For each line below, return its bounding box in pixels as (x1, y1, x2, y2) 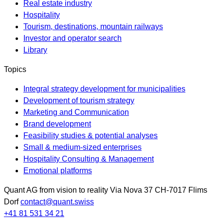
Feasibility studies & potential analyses (23, 131, 158, 140)
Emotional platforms (23, 166, 92, 175)
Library (23, 46, 47, 54)
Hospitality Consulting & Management (23, 155, 154, 163)
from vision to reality (39, 186, 108, 195)
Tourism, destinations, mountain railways (23, 22, 163, 31)
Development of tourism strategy (23, 96, 134, 105)
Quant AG (4, 186, 37, 195)
